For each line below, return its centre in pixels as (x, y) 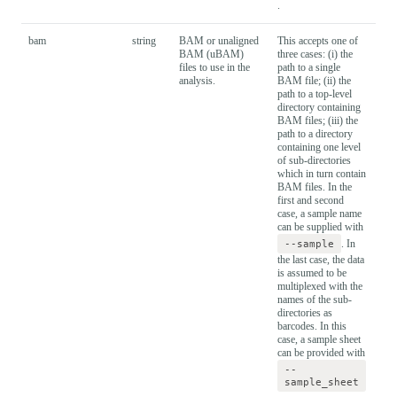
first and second (311, 200)
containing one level (319, 147)
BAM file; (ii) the (314, 80)
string (144, 40)
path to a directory (315, 133)
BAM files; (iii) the (318, 120)
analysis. (197, 80)
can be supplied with (320, 226)
